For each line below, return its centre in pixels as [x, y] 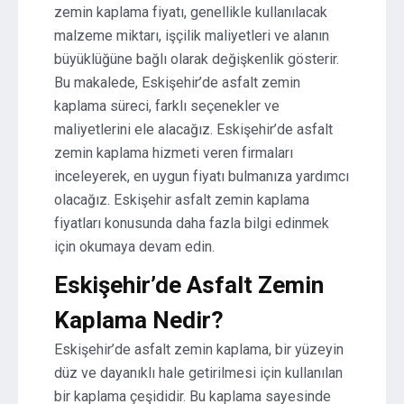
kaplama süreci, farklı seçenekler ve [167, 106]
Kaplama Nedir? [139, 320]
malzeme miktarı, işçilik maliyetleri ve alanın [192, 36]
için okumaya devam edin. [134, 247]
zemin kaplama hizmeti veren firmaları [174, 153]
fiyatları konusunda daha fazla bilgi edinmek [192, 223]
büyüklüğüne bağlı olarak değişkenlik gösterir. [197, 59]
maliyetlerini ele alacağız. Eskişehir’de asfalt [193, 129]
